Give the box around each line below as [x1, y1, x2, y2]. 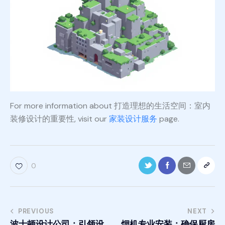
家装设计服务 [109, 114, 157, 125]
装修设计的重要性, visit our [10, 114, 109, 125]
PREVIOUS [18, 207, 55, 216]
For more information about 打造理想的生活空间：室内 [10, 100, 210, 111]
